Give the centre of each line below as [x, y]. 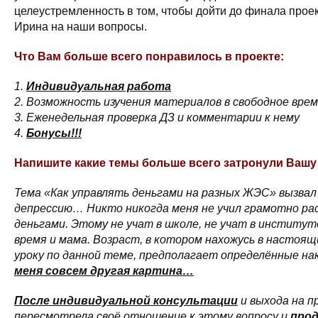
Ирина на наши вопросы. [81, 27]
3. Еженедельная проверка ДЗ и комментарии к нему [157, 117]
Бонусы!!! [54, 133]
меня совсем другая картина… [104, 271]
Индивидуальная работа [99, 86]
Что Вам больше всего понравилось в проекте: [149, 56]
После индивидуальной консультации [126, 301]
